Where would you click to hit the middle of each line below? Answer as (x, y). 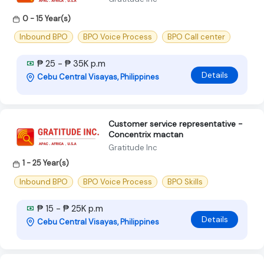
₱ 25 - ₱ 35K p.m (70, 64)
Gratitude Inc (133, 148)
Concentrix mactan (146, 135)
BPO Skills (185, 181)
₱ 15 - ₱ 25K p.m (69, 208)
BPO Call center (196, 37)
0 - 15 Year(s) (47, 19)
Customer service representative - (176, 124)
